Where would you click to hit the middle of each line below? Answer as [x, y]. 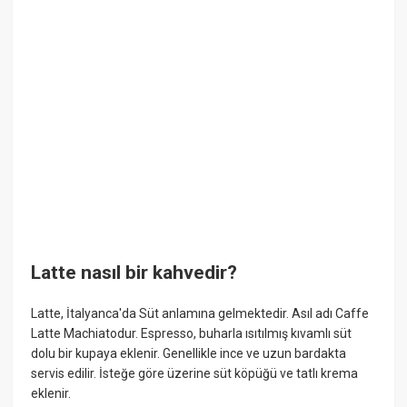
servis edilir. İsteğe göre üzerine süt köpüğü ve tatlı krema [195, 374]
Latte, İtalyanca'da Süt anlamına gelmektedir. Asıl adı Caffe [200, 314]
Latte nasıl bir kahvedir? [134, 273]
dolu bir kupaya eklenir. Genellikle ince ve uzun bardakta [189, 354]
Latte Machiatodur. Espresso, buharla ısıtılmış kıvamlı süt [192, 334]
